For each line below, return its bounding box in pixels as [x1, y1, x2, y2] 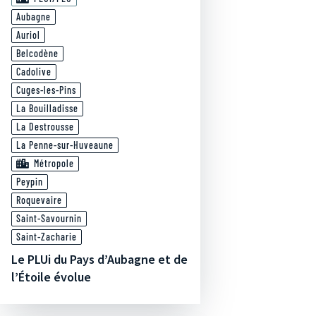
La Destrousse [16, 121, 74, 133]
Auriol [16, 29, 40, 41]
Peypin [16, 176, 43, 188]
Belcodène [16, 47, 59, 59]
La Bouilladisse [16, 102, 78, 114]
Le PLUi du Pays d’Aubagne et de [11, 251, 188, 267]
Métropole [34, 157, 74, 169]
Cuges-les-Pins [16, 84, 76, 96]
